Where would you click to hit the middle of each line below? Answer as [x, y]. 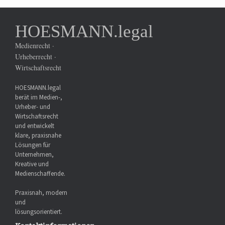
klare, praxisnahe [38, 135]
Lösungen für [33, 145]
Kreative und [32, 164]
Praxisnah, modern [41, 193]
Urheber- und [33, 107]
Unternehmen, [34, 154]
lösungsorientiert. [39, 212]
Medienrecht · [35, 46]
